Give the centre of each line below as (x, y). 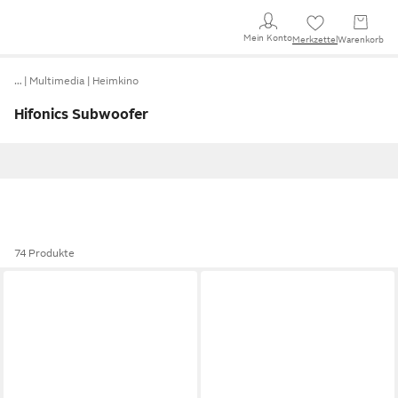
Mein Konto (268, 37)
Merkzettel (315, 40)
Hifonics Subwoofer (81, 115)
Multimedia (57, 81)
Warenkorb (361, 40)
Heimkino (115, 81)
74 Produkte (44, 253)
